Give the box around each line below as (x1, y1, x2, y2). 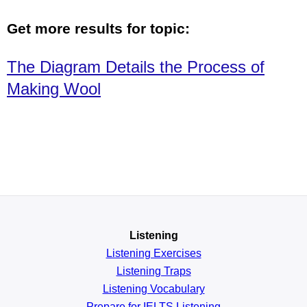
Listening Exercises (106, 247, 201, 259)
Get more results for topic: (7, 20, 190, 36)
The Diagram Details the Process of (7, 57, 265, 76)
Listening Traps (116, 265, 191, 277)
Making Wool (7, 79, 101, 98)
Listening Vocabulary (102, 282, 205, 295)
